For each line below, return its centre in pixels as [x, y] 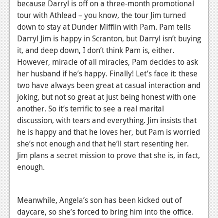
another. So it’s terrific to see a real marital [91, 108]
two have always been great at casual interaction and [109, 85]
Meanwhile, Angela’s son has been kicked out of [99, 200]
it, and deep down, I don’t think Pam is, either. [96, 50]
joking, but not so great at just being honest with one [107, 97]
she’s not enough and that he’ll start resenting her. [103, 143]
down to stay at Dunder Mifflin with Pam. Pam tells [104, 27]
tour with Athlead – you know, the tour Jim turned [101, 15]
